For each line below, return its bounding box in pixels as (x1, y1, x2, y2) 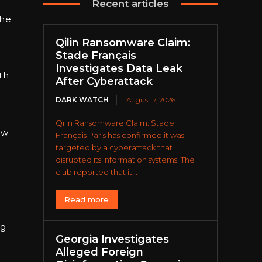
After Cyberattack (56, 75, 153, 88)
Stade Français (56, 49, 137, 63)
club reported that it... (56, 167, 138, 177)
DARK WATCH (56, 95, 109, 105)
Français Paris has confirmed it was (56, 130, 185, 140)
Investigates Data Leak (56, 62, 183, 75)
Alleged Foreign (56, 246, 144, 259)
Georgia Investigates (56, 233, 170, 246)
